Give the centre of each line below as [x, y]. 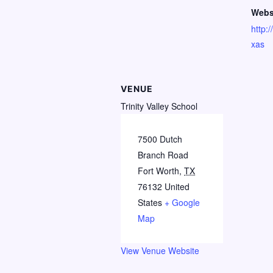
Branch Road [163, 154]
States [150, 202]
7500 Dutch [160, 139]
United [177, 186]
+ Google [182, 202]
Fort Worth [158, 170]
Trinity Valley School [159, 106]
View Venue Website [160, 250]
